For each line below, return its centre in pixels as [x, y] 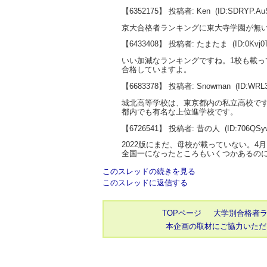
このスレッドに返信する [145, 183]
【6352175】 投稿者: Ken [166, 11]
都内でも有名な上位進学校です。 [180, 111]
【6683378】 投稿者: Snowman [176, 86]
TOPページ [182, 213]
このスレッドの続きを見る [149, 172]
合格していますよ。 [156, 70]
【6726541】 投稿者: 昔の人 [171, 128]
